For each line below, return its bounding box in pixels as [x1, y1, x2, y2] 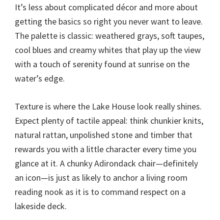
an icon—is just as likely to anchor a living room [15, 171, 188, 183]
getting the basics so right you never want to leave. [15, 15, 203, 27]
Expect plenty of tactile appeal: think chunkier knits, [15, 114, 203, 126]
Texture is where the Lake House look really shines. [15, 100, 202, 112]
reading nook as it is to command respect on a [15, 186, 186, 197]
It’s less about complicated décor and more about [15, 1, 198, 13]
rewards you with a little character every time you [15, 143, 196, 155]
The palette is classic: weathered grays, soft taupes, [15, 29, 204, 41]
